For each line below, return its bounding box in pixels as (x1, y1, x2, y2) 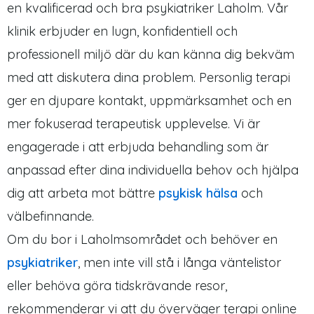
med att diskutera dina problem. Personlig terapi (7, 69, 290, 86)
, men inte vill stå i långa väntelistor (78, 254, 281, 271)
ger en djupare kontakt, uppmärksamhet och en (7, 93, 292, 109)
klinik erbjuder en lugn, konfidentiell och (7, 23, 238, 40)
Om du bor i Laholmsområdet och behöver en (7, 231, 278, 248)
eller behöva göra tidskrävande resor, (7, 278, 227, 294)
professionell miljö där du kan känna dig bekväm (7, 46, 294, 63)
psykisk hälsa (158, 185, 238, 202)
